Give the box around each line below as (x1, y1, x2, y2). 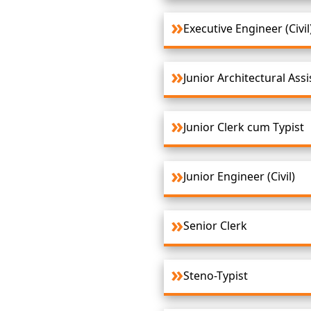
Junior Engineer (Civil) (183, 169, 295, 185)
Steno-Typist (183, 267, 248, 283)
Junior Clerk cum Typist (183, 119, 304, 135)
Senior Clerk (183, 218, 247, 234)
